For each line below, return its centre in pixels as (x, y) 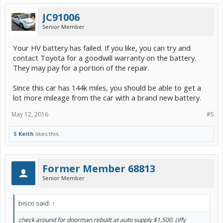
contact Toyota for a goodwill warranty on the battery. (105, 58)
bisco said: (35, 203)
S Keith (24, 134)
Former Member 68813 (99, 168)
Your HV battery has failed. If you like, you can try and (102, 48)
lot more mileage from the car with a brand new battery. (107, 98)
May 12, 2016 (30, 114)
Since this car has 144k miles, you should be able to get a (107, 88)
